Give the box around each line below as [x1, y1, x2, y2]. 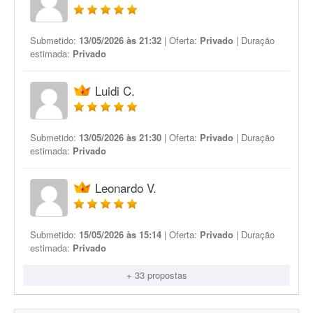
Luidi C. [95, 82, 135, 99]
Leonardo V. [95, 179, 156, 196]
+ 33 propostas [126, 268, 187, 282]
